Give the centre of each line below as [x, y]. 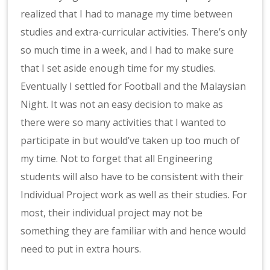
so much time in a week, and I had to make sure [127, 50]
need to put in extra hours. [81, 249]
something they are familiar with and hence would [133, 231]
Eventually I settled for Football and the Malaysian [133, 86]
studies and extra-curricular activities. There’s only [134, 32]
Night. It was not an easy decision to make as [122, 104]
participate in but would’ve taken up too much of [130, 140]
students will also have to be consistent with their [132, 176]
